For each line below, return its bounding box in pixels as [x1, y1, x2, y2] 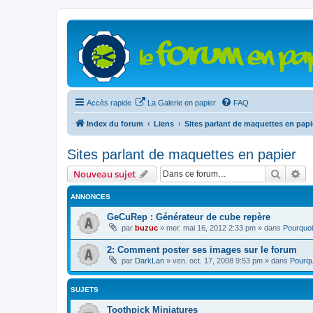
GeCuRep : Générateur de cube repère [107, 212, 270, 222]
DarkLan [135, 256, 164, 265]
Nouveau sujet [73, 168, 136, 180]
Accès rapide [87, 99, 131, 107]
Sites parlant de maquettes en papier [67, 147, 296, 162]
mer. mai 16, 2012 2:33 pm [166, 224, 256, 232]
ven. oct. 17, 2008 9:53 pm [173, 256, 263, 265]
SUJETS [71, 286, 99, 294]
